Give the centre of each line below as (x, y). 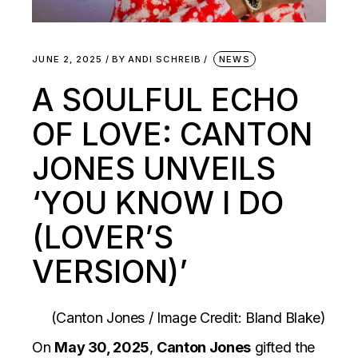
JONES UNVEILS (154, 168)
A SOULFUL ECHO (166, 99)
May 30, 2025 (102, 347)
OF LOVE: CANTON (173, 133)
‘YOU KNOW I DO (158, 202)
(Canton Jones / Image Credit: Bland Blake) (188, 317)
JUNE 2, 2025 (68, 59)
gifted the (282, 347)
